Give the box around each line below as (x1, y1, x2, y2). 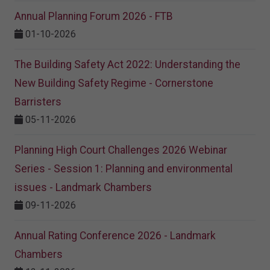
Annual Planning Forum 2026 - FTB (14, 10, 173, 23)
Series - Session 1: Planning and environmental (14, 163, 233, 175)
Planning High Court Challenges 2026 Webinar (14, 144, 227, 157)
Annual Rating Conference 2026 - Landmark (14, 230, 216, 242)
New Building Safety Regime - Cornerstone (14, 77, 213, 90)
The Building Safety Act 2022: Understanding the (14, 58, 240, 71)
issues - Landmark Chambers (14, 181, 152, 194)
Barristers (14, 96, 61, 108)
